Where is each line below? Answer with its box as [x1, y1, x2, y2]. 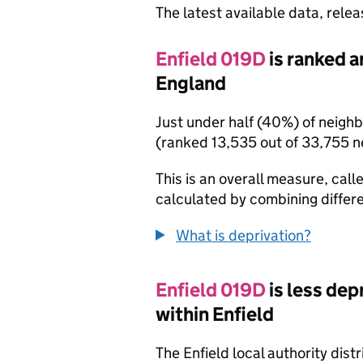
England [156, 71, 226, 95]
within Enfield [156, 302, 274, 326]
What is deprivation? [176, 226, 311, 245]
